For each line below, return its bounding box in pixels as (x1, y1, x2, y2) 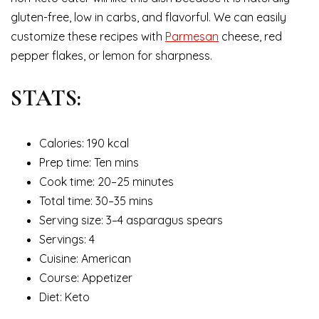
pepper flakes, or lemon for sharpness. (11, 48, 212, 63)
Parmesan (165, 29, 219, 44)
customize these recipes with (11, 29, 165, 44)
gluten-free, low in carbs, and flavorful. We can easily (11, 10, 286, 25)
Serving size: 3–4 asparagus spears (39, 213, 223, 228)
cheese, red (219, 29, 282, 44)
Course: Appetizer (39, 271, 132, 286)
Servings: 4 (39, 232, 95, 247)
